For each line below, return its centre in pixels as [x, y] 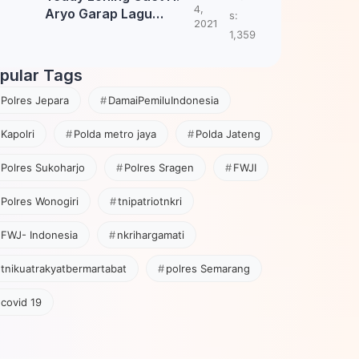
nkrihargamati [150, 235]
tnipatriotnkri [149, 201]
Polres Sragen [159, 167]
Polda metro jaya [115, 134]
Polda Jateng [228, 134]
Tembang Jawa [93, 31]
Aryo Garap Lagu [98, 14]
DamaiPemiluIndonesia [163, 100]
